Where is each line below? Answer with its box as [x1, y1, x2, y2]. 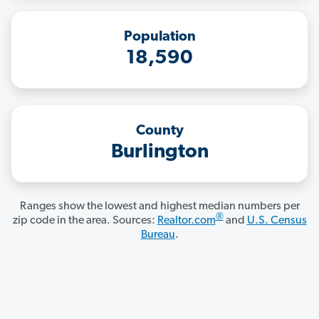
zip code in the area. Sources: [12, 215, 157, 227]
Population [123, 30, 196, 45]
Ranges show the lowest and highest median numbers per [19, 201, 300, 213]
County [135, 124, 184, 139]
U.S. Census [246, 215, 307, 227]
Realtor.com [157, 215, 216, 227]
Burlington [110, 142, 209, 163]
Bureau [140, 229, 175, 241]
